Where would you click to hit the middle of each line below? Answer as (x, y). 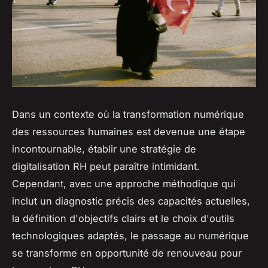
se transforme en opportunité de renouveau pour (127, 253)
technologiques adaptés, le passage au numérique (130, 235)
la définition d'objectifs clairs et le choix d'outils (123, 218)
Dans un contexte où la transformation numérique (128, 114)
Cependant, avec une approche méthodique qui (124, 183)
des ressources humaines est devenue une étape (129, 131)
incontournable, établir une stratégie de (104, 149)
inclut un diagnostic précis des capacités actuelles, (131, 201)
